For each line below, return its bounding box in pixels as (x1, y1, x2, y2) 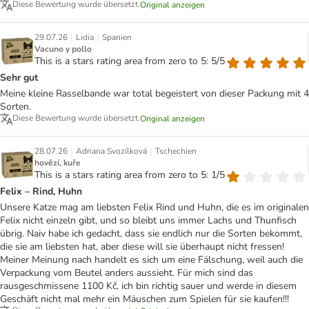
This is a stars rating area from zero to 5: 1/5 (34, 168, 225, 182)
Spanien (102, 32, 132, 43)
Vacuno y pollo (34, 43, 92, 55)
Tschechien (155, 146, 197, 157)
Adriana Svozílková (76, 146, 147, 157)
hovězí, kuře (34, 157, 81, 169)
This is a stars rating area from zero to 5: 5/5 (34, 54, 225, 68)
